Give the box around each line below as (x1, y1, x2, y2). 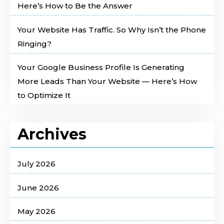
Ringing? (17, 38, 51, 48)
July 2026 (17, 159, 55, 169)
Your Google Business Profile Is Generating (17, 62, 184, 72)
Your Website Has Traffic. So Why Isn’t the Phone (17, 24, 206, 34)
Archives (17, 125, 86, 144)
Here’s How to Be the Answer (17, 1, 132, 11)
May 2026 (17, 206, 55, 216)
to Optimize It (17, 90, 70, 100)
